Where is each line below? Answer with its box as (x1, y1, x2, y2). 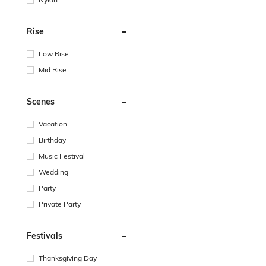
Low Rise (39, 49, 69, 58)
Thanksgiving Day (39, 254, 97, 262)
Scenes (27, 96, 55, 107)
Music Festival (39, 151, 85, 160)
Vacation (39, 119, 67, 128)
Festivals (27, 230, 62, 241)
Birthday (39, 135, 66, 144)
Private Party (39, 199, 81, 208)
